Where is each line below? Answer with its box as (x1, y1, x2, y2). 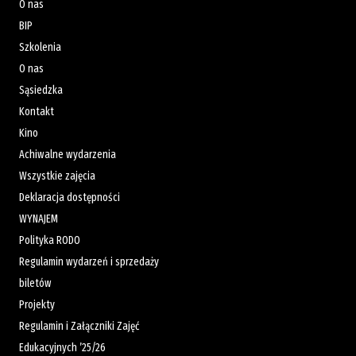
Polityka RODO (19, 234, 80, 247)
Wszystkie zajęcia (19, 169, 95, 183)
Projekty (19, 298, 55, 311)
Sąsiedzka (19, 83, 63, 97)
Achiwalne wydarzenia (19, 148, 116, 161)
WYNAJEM (19, 212, 58, 226)
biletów (19, 277, 52, 290)
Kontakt (19, 105, 54, 118)
